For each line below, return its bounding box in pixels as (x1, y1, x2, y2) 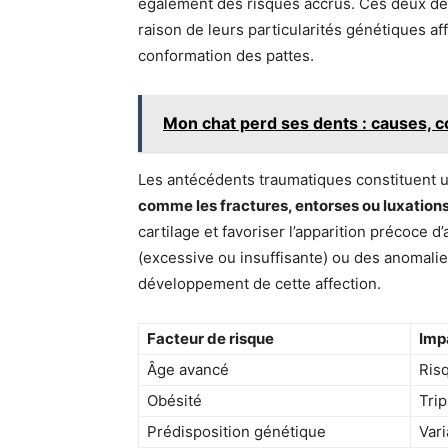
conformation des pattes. (138, 46, 314, 65)
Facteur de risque (147, 329, 274, 348)
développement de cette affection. (138, 274, 381, 293)
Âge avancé (147, 360, 229, 379)
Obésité (147, 391, 202, 410)
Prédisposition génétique (147, 422, 326, 441)
